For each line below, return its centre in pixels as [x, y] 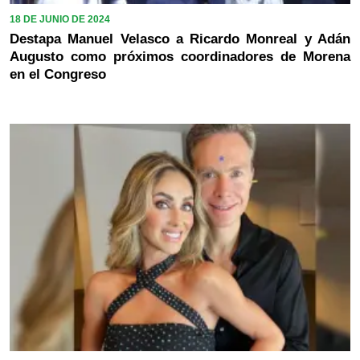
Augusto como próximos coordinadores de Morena [180, 56]
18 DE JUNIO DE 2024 [60, 19]
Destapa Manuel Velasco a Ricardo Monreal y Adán [180, 39]
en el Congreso [58, 74]
